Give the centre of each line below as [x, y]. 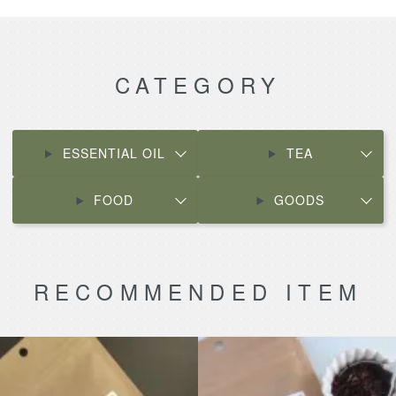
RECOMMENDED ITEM [198, 291]
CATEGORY [198, 84]
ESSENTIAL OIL [114, 153]
